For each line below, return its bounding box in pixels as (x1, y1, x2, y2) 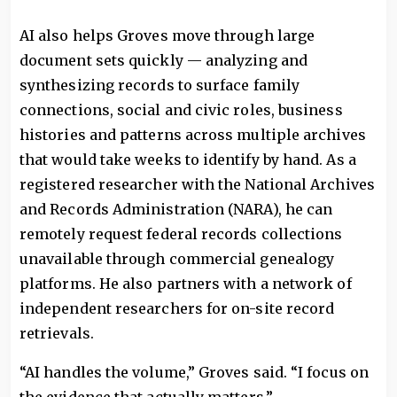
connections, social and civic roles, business (19, 101, 343, 120)
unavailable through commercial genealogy (19, 250, 335, 269)
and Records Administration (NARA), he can (19, 200, 333, 219)
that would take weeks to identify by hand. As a (19, 151, 356, 169)
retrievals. (19, 324, 97, 343)
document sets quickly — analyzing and (19, 51, 307, 70)
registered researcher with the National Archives (19, 175, 375, 194)
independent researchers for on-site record (19, 300, 335, 318)
